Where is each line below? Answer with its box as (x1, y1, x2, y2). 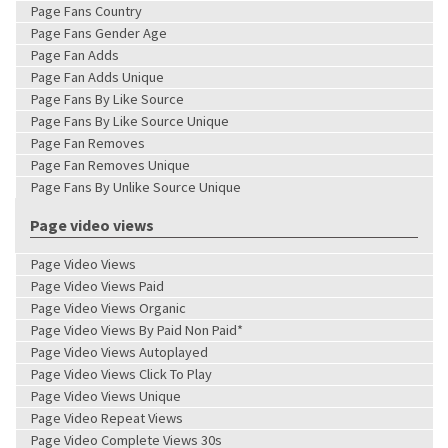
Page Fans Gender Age (31, 23, 167, 42)
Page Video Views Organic (31, 298, 186, 317)
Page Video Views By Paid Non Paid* (31, 320, 243, 339)
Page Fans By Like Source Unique (31, 111, 229, 130)
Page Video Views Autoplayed (31, 342, 208, 361)
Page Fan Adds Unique (31, 67, 164, 86)
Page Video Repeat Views (31, 408, 183, 427)
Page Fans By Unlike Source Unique (31, 177, 241, 196)
